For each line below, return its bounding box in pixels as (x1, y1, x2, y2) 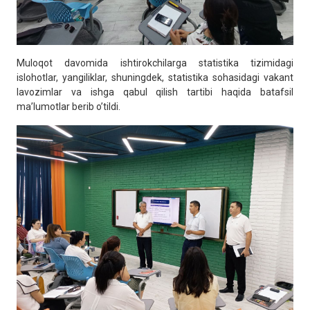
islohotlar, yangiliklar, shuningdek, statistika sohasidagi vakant (17, 72, 293, 84)
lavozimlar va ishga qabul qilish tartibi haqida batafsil (17, 86, 293, 98)
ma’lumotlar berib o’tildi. (17, 101, 120, 113)
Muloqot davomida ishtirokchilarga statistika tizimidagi (17, 57, 293, 69)
